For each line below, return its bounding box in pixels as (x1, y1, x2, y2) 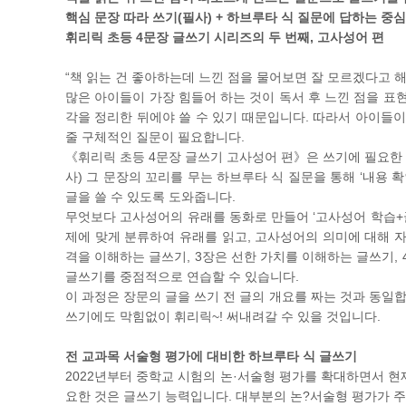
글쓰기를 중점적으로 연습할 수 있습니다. (65, 269, 299, 284)
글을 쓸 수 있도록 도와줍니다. (65, 189, 236, 204)
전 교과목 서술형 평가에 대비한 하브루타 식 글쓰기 (65, 349, 357, 363)
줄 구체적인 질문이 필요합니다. (65, 130, 245, 144)
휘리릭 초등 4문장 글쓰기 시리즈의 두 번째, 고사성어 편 (65, 30, 384, 44)
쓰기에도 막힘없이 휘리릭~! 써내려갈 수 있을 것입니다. (65, 309, 381, 324)
